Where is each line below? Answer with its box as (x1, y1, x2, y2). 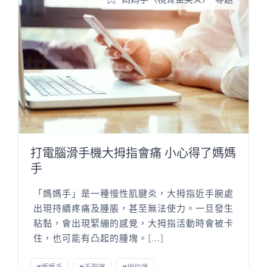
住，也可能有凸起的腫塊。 (33, 232, 148, 244)
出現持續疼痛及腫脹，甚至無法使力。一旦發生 (33, 203, 234, 215)
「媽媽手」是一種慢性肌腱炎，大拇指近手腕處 (33, 188, 234, 200)
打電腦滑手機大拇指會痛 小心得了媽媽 (30, 145, 236, 160)
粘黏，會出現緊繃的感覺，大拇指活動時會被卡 (33, 218, 234, 229)
